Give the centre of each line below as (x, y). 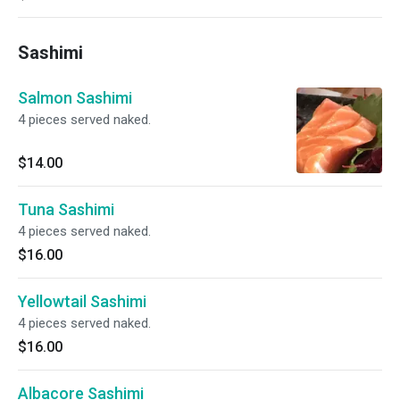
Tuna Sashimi (66, 209)
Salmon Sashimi (75, 98)
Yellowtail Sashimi (82, 301)
